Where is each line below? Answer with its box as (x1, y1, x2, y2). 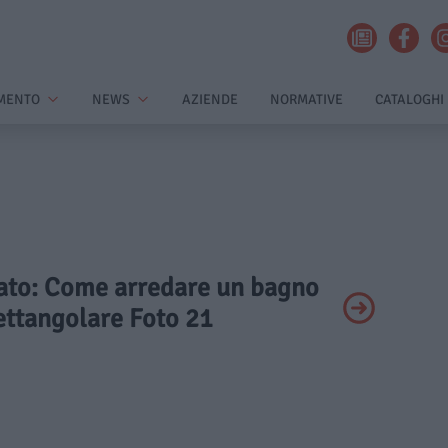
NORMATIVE (270, 91, 343, 108)
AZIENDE (182, 91, 238, 108)
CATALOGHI (375, 91, 444, 108)
